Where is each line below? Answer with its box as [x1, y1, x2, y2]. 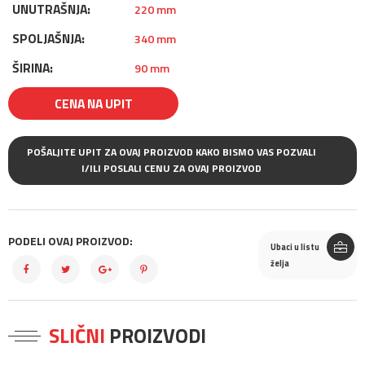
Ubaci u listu [270, 240, 319, 253]
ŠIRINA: [12, 58, 53, 77]
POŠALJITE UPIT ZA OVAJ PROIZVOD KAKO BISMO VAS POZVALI [27, 144, 316, 160]
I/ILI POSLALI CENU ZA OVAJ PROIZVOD [187, 161, 262, 176]
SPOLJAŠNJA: [12, 29, 85, 48]
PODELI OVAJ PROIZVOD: [8, 232, 133, 249]
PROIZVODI [105, 320, 206, 351]
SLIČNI [49, 320, 105, 351]
